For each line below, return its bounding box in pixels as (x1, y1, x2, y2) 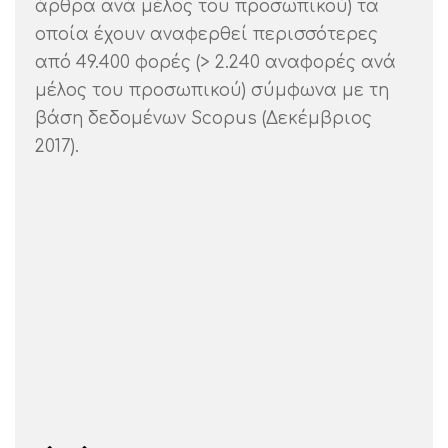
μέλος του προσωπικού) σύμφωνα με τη (35, 80, 389, 100)
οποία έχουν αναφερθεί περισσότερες (35, 24, 378, 44)
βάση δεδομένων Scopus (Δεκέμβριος (35, 108, 372, 128)
